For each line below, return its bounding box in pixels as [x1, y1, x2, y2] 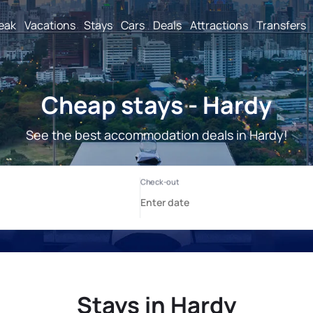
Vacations [24, 17, 75, 33]
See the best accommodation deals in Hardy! [25, 126, 288, 143]
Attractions [190, 17, 248, 33]
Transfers [256, 17, 306, 33]
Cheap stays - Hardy [41, 89, 272, 121]
